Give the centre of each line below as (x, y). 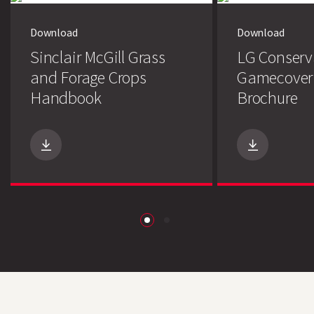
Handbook (66, 98)
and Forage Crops (88, 77)
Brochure (267, 98)
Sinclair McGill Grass (98, 57)
